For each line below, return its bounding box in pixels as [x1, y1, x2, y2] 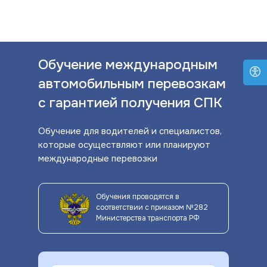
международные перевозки [38, 153, 157, 164]
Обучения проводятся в [96, 192, 179, 201]
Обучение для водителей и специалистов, [38, 125, 222, 137]
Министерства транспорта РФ [96, 213, 199, 223]
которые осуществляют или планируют [38, 139, 210, 151]
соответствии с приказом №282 [96, 203, 208, 212]
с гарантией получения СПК [38, 94, 222, 111]
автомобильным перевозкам [38, 75, 226, 92]
